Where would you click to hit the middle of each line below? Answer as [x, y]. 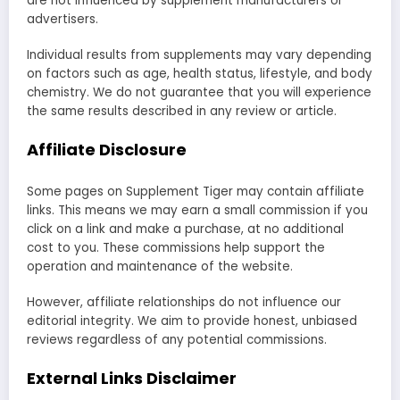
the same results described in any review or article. [182, 111]
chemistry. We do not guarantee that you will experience [199, 92]
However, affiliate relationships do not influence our [184, 302]
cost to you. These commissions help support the [176, 247]
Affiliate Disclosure [107, 150]
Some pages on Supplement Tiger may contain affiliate [196, 191]
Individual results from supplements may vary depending [199, 54]
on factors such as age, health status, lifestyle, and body [200, 73]
